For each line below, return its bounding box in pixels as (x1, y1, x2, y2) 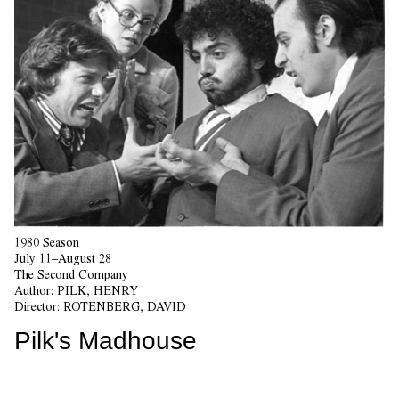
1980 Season (14, 234, 79, 249)
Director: (14, 298, 63, 313)
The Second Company (14, 266, 128, 281)
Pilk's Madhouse (14, 326, 197, 354)
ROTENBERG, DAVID (63, 298, 186, 313)
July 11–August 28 (14, 250, 111, 265)
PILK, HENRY (57, 282, 138, 297)
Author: (14, 282, 57, 297)
